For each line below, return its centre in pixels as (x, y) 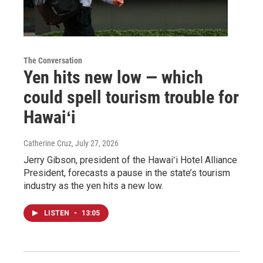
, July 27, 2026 (95, 143)
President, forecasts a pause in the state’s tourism (127, 173)
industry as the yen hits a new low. (93, 186)
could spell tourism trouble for (131, 97)
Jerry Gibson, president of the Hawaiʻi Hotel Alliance (130, 160)
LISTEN (58, 213)
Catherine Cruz (48, 143)
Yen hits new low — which (113, 77)
